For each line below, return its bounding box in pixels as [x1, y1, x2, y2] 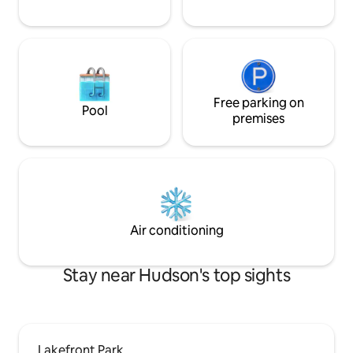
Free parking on [213, 95, 304, 112]
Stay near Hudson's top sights [62, 264, 291, 288]
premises [232, 110, 284, 128]
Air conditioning [129, 222, 224, 240]
